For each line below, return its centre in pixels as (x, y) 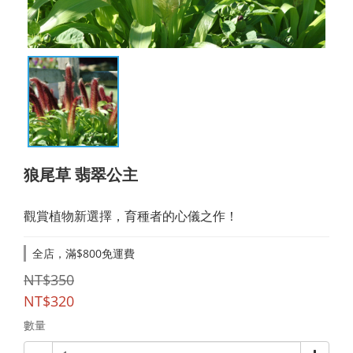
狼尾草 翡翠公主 (81, 175)
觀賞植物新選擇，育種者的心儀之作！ (131, 216)
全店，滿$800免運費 (84, 253)
